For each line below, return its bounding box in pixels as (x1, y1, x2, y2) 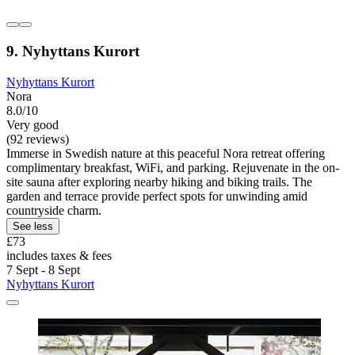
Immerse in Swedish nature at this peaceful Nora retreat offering (6, 146, 325, 160)
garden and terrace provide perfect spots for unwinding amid (6, 189, 307, 203)
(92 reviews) (6, 132, 69, 146)
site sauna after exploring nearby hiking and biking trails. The (6, 174, 312, 189)
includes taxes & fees (6, 248, 112, 262)
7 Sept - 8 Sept (6, 262, 80, 277)
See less (13, 219, 53, 232)
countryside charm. (6, 203, 101, 217)
